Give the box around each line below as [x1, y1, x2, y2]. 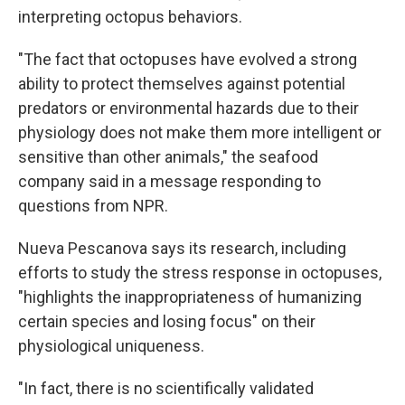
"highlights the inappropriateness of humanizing [18, 287, 362, 306]
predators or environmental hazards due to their [18, 99, 359, 118]
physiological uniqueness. [18, 336, 204, 355]
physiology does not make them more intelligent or [18, 123, 381, 142]
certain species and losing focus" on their [18, 312, 316, 331]
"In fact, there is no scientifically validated [18, 379, 314, 398]
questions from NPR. [18, 196, 168, 215]
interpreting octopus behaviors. [18, 7, 242, 26]
